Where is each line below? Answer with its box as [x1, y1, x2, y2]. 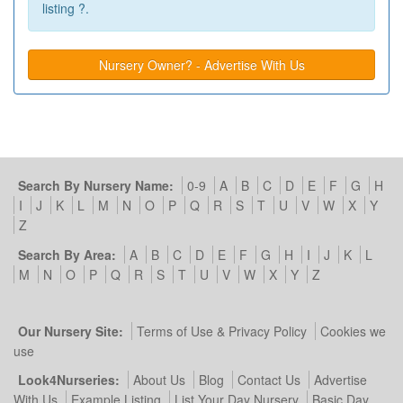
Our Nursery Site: [18, 321, 123, 340]
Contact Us [237, 371, 300, 390]
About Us [133, 371, 185, 390]
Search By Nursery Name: [18, 176, 174, 195]
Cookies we [320, 321, 386, 340]
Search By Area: [18, 245, 116, 264]
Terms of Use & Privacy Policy [137, 321, 307, 340]
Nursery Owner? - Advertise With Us [98, 55, 305, 74]
